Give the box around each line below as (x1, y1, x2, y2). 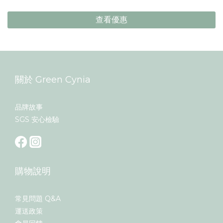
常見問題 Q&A (15, 194, 61, 204)
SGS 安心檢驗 (15, 115, 59, 124)
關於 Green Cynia (15, 74, 91, 86)
